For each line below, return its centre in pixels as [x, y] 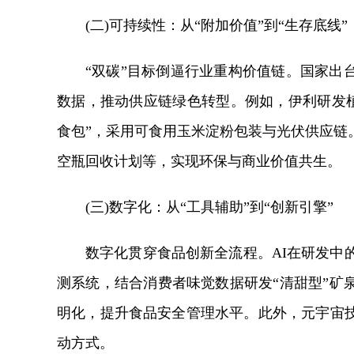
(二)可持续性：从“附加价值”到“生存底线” [217, 25]
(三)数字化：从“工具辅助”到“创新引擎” [209, 207]
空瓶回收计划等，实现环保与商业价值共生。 [199, 161]
